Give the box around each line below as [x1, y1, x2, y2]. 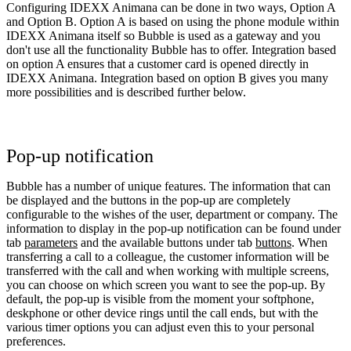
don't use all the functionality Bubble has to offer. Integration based [6, 43, 336, 57]
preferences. [6, 335, 66, 349]
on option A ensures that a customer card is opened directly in [6, 57, 309, 71]
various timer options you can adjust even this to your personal [6, 320, 314, 335]
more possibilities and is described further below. [6, 85, 246, 100]
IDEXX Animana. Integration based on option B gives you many [6, 71, 328, 85]
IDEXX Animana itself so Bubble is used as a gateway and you [6, 29, 320, 43]
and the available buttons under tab [78, 236, 255, 250]
